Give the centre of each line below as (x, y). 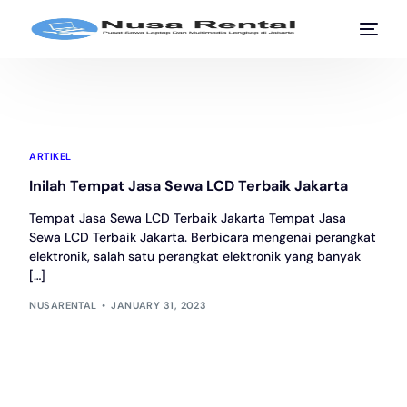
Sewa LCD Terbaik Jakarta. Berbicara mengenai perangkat (203, 237)
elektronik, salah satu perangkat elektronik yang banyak (195, 256)
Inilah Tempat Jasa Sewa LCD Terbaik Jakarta (189, 186)
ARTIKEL (50, 156)
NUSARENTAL (63, 305)
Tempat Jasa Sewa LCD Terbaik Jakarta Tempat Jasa (188, 218)
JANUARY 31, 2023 (159, 305)
